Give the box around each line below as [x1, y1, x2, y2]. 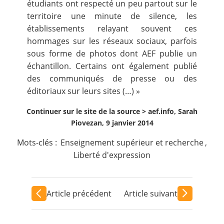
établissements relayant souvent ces [27, 23, 197, 34]
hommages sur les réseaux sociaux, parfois [27, 35, 197, 46]
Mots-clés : [16, 137, 59, 148]
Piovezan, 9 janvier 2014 [70, 118, 153, 127]
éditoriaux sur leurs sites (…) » [27, 85, 140, 96]
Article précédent [46, 187, 111, 199]
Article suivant [124, 187, 178, 199]
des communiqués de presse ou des [27, 73, 197, 84]
